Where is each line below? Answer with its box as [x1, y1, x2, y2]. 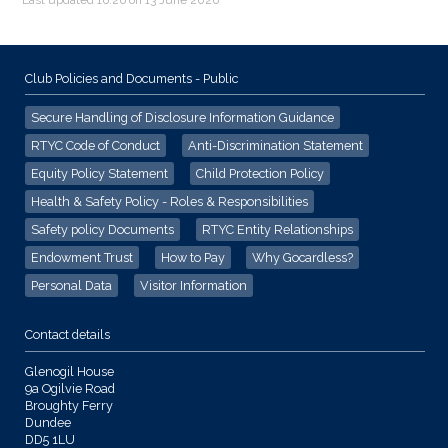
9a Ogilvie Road [25, 380, 115, 396]
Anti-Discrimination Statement [187, 138, 363, 154]
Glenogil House [25, 363, 114, 379]
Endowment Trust [31, 250, 133, 266]
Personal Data [31, 278, 112, 294]
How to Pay [160, 250, 225, 266]
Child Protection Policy [195, 166, 324, 182]
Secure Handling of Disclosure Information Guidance [31, 110, 334, 126]
